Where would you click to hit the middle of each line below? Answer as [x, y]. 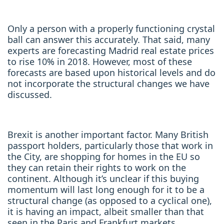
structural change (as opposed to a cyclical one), [110, 200]
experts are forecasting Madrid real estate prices [111, 50]
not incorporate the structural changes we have [108, 83]
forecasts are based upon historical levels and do [111, 72]
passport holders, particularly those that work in [110, 145]
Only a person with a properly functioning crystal [111, 28]
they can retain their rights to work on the [97, 167]
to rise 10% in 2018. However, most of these [100, 61]
